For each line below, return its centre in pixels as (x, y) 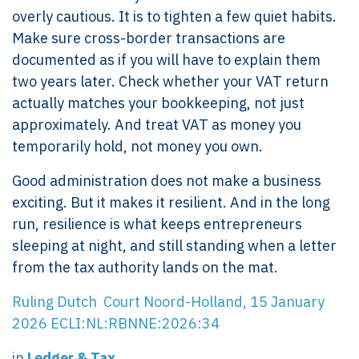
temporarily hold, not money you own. (137, 146)
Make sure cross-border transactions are (149, 38)
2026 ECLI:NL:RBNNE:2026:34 (116, 323)
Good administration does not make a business (167, 180)
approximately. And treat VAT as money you (157, 124)
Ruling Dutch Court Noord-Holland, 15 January (168, 301)
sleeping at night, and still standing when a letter (174, 245)
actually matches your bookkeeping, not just (158, 103)
